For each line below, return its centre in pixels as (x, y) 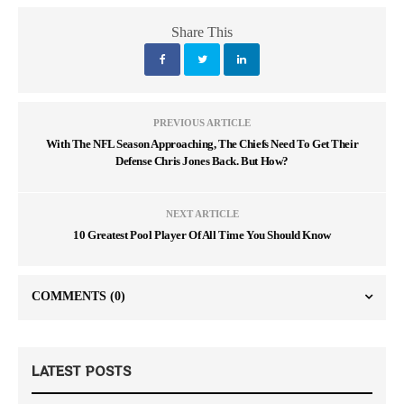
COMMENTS (71, 296)
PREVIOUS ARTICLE (202, 122)
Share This (202, 32)
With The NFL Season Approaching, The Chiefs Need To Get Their (202, 143)
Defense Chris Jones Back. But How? (202, 161)
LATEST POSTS (82, 370)
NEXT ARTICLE (202, 213)
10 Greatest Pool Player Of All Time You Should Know (202, 234)
